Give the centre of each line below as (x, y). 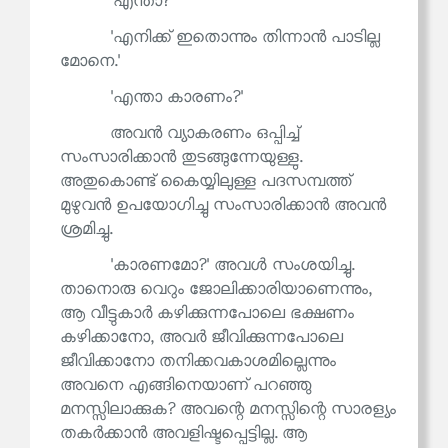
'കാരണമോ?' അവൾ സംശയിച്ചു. (232, 266)
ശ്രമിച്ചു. (86, 230)
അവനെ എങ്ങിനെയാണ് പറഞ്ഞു (185, 386)
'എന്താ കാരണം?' (176, 98)
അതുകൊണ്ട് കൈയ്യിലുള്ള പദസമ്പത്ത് (205, 182)
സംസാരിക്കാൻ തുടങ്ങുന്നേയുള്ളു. (181, 158)
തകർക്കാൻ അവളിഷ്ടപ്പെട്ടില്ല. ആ (183, 434)
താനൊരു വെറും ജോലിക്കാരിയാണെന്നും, (216, 290)
